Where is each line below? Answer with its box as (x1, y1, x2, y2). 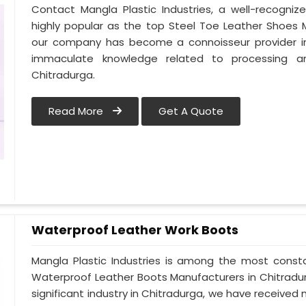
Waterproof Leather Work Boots (31, 221, 239, 238)
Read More (48, 104, 107, 119)
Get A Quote (158, 104, 224, 119)
